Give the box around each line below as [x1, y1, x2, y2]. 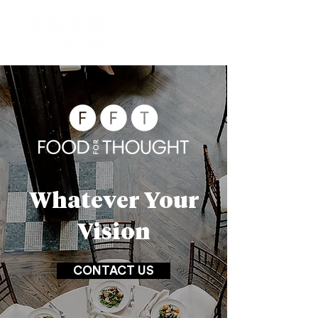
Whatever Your [28, 191, 199, 213]
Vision [77, 222, 150, 244]
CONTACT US [73, 265, 154, 277]
